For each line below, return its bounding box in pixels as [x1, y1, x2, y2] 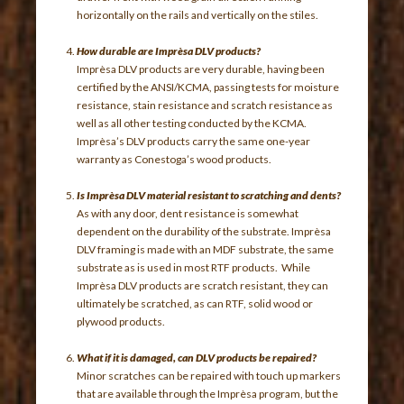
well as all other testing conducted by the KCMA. [77, 115, 309, 130]
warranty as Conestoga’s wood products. [77, 151, 272, 166]
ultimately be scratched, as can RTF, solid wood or [77, 296, 314, 310]
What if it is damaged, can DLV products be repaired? [77, 350, 317, 364]
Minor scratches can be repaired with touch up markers [77, 368, 342, 382]
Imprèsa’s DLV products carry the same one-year [77, 133, 311, 148]
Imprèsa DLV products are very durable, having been [77, 61, 326, 76]
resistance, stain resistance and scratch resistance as [77, 97, 334, 112]
